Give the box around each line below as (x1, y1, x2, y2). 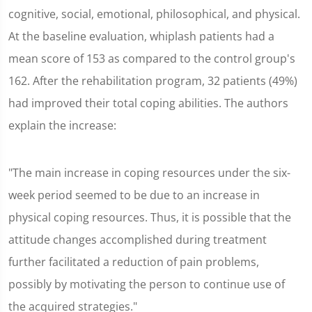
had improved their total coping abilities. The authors (8, 95, 288, 111)
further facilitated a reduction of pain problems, (8, 254, 259, 270)
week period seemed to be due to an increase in (8, 187, 260, 203)
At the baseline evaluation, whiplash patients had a (8, 29, 274, 44)
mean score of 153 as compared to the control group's (8, 51, 295, 66)
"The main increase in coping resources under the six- (8, 165, 290, 180)
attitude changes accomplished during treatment (8, 232, 267, 247)
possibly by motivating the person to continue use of (8, 276, 285, 292)
